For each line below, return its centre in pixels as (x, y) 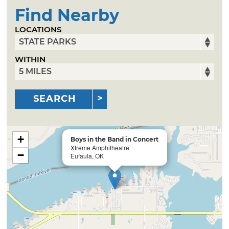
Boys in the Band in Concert (115, 139)
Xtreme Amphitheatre (100, 147)
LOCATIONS (39, 29)
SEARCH (55, 99)
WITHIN (30, 59)
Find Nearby (67, 15)
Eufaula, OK (87, 155)
